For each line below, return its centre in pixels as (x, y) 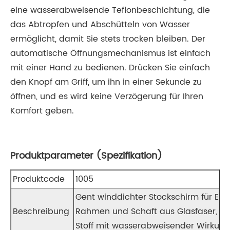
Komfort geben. (42, 111)
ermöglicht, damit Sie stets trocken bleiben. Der (108, 39)
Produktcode (39, 179)
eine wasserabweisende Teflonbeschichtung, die (110, 11)
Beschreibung (41, 212)
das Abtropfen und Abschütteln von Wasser (100, 25)
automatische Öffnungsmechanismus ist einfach (110, 54)
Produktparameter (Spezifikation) (86, 156)
